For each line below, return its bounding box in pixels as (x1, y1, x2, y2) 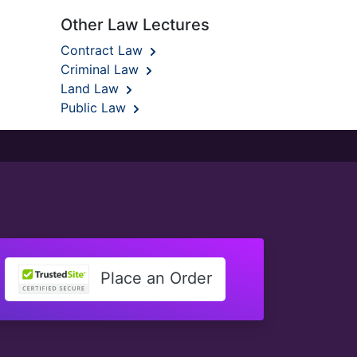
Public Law (61, 100, 130, 116)
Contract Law (61, 42, 147, 58)
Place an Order (96, 268, 212, 288)
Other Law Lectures (61, 15, 210, 34)
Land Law (61, 80, 123, 96)
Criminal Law (61, 61, 143, 77)
